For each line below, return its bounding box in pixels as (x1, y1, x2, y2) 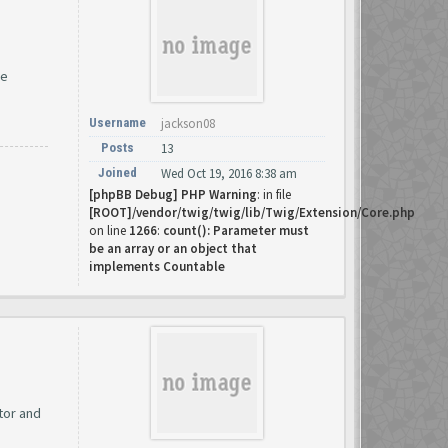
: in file (257, 186, 291, 203)
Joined (98, 165, 137, 180)
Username (89, 115, 146, 130)
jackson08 (161, 115, 215, 132)
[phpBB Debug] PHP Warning (89, 186, 257, 203)
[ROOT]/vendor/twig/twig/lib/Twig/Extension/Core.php (89, 204, 415, 221)
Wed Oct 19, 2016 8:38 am (161, 165, 297, 182)
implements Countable (89, 258, 225, 275)
